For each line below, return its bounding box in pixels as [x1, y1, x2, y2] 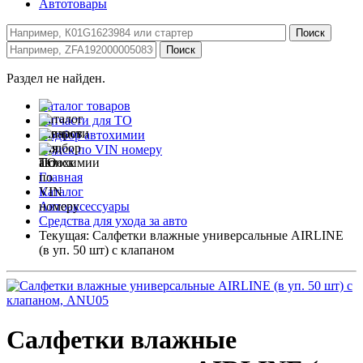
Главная [39, 170, 83, 184]
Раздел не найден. [6, 71, 105, 85]
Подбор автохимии [39, 128, 145, 142]
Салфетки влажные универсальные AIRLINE [92, 228, 344, 242]
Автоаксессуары [39, 199, 130, 213]
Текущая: [39, 228, 92, 242]
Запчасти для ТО [39, 113, 132, 127]
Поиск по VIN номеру [39, 143, 162, 156]
